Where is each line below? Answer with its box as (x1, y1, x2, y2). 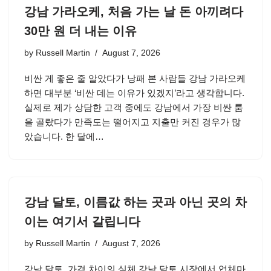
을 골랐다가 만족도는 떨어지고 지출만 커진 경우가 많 (24, 117, 241, 127)
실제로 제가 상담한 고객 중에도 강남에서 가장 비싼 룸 (24, 102, 243, 113)
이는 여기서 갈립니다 (24, 215, 140, 228)
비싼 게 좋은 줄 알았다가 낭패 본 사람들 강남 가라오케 (24, 73, 246, 83)
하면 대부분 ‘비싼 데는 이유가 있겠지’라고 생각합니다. (24, 88, 244, 98)
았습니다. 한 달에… (24, 131, 106, 142)
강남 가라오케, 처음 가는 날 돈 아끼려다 (24, 5, 243, 18)
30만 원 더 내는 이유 (24, 24, 137, 38)
